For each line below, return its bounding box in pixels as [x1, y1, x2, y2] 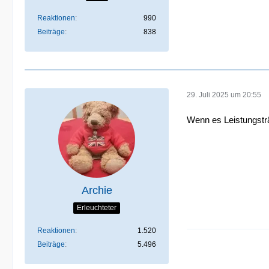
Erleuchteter [77, 203, 116, 212]
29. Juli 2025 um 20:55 [187, 90, 261, 99]
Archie [81, 184, 112, 196]
